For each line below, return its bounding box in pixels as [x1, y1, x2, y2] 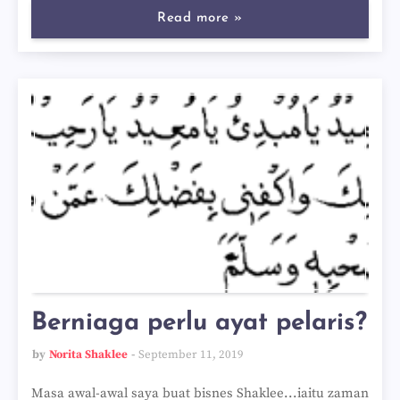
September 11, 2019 [138, 347, 244, 362]
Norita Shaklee [49, 347, 128, 362]
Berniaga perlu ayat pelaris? [31, 311, 367, 336]
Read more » [157, 12, 243, 25]
